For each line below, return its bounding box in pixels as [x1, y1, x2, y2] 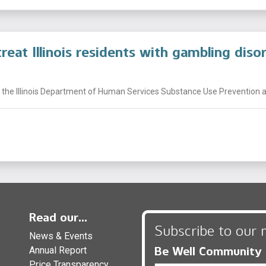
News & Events [29, 230, 93, 242]
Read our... [29, 210, 87, 224]
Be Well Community [154, 243, 262, 258]
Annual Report [29, 244, 87, 256]
